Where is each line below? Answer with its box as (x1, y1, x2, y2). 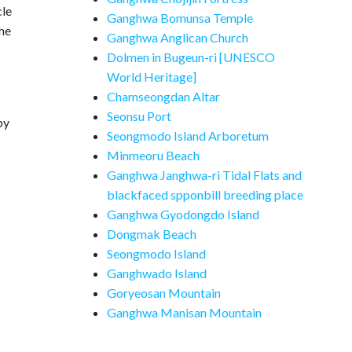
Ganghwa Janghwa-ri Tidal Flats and (107, 167, 302, 182)
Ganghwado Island (107, 266, 207, 280)
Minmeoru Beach (107, 148, 200, 163)
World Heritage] (107, 69, 196, 84)
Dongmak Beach (107, 226, 196, 241)
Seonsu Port (107, 108, 171, 123)
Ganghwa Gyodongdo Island (107, 207, 259, 222)
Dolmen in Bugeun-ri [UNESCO (107, 49, 275, 64)
